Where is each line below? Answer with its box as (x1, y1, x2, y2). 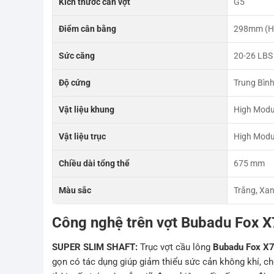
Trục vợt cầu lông (138, 242, 211, 253)
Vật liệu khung (59, 105, 115, 115)
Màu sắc (59, 185, 92, 196)
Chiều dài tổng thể (59, 158, 130, 169)
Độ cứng (59, 78, 91, 88)
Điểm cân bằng (59, 24, 117, 34)
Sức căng (59, 51, 95, 61)
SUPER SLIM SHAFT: (52, 242, 138, 253)
